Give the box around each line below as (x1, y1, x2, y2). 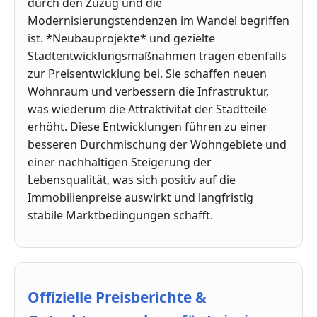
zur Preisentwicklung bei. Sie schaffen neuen (28, 65, 267, 81)
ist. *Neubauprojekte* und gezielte (28, 30, 215, 46)
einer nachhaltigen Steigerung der (28, 154, 212, 170)
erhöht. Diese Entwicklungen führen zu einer (28, 118, 267, 134)
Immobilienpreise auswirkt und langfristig (28, 189, 253, 205)
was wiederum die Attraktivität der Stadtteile (28, 100, 267, 117)
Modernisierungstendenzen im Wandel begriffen (28, 12, 289, 28)
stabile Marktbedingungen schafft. (28, 207, 213, 223)
